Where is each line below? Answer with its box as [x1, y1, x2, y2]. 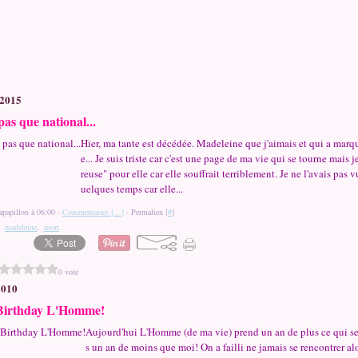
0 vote [58, 265, 78, 277]
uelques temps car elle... [81, 181, 183, 196]
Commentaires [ [62, 206, 113, 217]
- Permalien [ [124, 206, 168, 217]
